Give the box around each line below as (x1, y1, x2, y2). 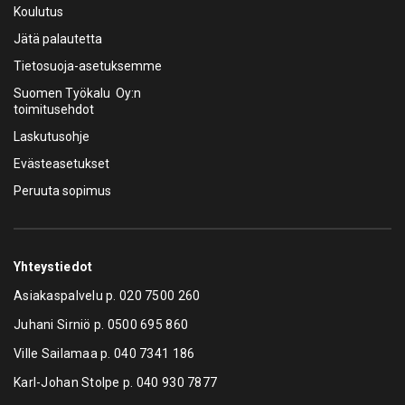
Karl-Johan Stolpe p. (14, 375, 137, 391)
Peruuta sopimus (14, 184, 111, 199)
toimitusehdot (14, 102, 94, 118)
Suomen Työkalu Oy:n (14, 86, 141, 101)
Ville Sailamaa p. (14, 346, 115, 362)
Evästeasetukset (14, 156, 109, 172)
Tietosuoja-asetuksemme (14, 59, 162, 74)
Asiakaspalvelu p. (14, 288, 120, 304)
